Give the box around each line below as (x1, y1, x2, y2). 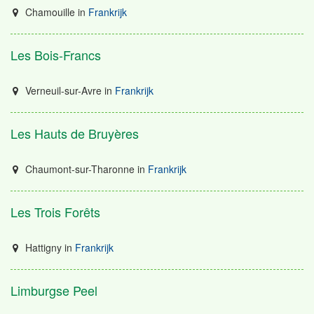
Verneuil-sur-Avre (22, 83, 102, 97)
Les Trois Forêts (11, 203, 100, 221)
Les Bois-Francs (11, 46, 101, 64)
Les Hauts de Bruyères (11, 124, 139, 142)
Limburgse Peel (11, 281, 97, 299)
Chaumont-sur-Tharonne (22, 162, 135, 176)
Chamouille (22, 5, 75, 19)
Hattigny (22, 240, 62, 254)
